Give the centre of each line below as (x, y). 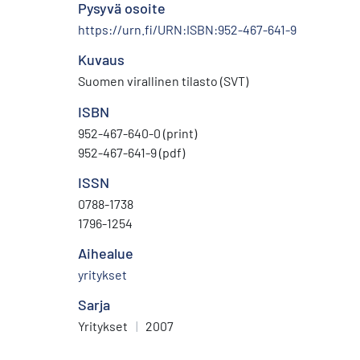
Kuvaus (101, 59)
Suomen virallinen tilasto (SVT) (163, 80)
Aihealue (106, 253)
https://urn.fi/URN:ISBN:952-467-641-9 (187, 29)
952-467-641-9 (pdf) (131, 152)
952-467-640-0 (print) (137, 133)
